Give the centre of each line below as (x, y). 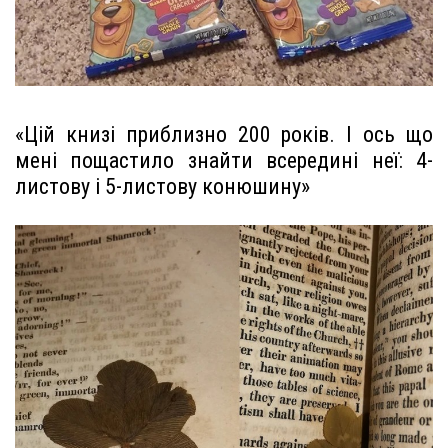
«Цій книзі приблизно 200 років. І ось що (224, 135)
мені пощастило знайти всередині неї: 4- (224, 161)
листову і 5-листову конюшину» (162, 187)
